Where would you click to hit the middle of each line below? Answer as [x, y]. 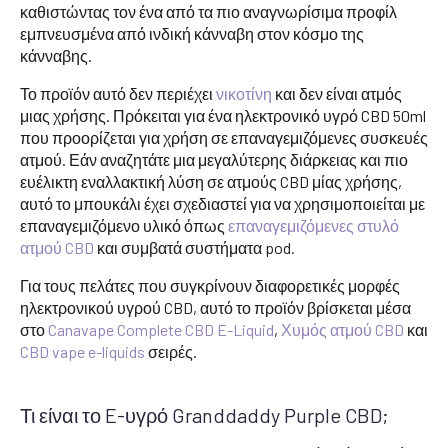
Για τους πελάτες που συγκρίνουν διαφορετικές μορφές [210, 285]
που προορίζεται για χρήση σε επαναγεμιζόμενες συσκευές [224, 137]
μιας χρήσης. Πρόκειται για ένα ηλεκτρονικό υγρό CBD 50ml [223, 115]
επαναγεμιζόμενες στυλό [313, 225]
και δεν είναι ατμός [337, 93]
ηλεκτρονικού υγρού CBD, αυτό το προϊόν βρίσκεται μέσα [215, 307]
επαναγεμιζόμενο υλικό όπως [124, 225]
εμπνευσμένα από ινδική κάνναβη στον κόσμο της [192, 33]
